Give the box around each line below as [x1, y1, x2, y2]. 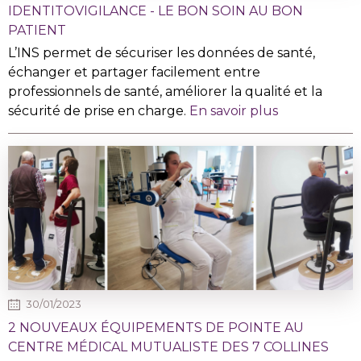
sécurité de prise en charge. [8, 102, 189, 118]
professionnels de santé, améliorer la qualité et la [8, 83, 322, 99]
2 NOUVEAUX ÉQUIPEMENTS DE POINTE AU [8, 319, 304, 335]
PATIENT [8, 22, 66, 38]
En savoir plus [189, 102, 278, 118]
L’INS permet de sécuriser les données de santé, [8, 44, 315, 60]
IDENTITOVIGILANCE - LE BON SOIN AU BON [8, 2, 303, 19]
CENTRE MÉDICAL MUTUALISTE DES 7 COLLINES [8, 338, 329, 355]
